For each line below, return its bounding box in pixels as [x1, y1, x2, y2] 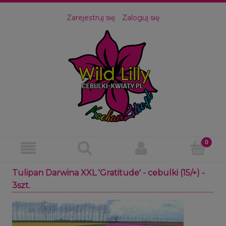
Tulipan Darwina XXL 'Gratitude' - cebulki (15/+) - [12, 168, 205, 178]
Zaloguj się [122, 13, 159, 23]
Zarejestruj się [67, 13, 115, 23]
